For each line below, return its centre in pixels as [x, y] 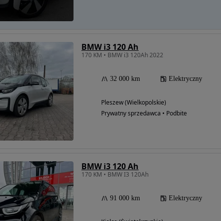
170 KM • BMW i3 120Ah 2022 [122, 55]
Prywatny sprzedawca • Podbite [144, 113]
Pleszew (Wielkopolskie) [134, 102]
